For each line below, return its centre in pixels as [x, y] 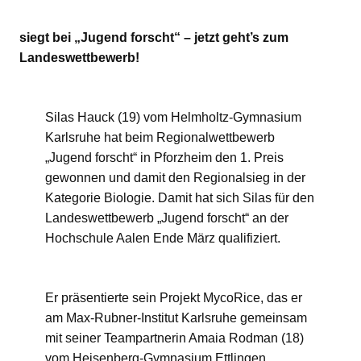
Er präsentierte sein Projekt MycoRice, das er [174, 298]
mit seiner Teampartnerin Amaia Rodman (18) [174, 338]
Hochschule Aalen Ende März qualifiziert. [166, 239]
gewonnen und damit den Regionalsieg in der [175, 178]
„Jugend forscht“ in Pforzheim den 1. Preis [164, 158]
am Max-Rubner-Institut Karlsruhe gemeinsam [176, 318]
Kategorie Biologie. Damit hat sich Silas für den [180, 198]
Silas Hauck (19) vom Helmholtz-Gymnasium [173, 118]
